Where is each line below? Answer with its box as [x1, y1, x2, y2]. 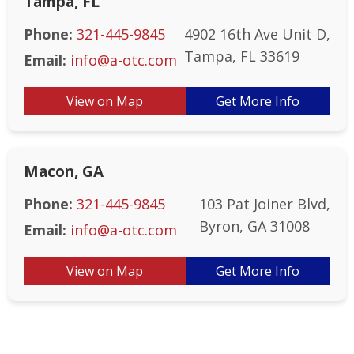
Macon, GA [24, 161, 104, 182]
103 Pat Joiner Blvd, [199, 194, 330, 213]
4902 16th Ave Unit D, [184, 24, 330, 43]
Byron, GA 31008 [199, 217, 310, 235]
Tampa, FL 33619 [184, 47, 299, 66]
